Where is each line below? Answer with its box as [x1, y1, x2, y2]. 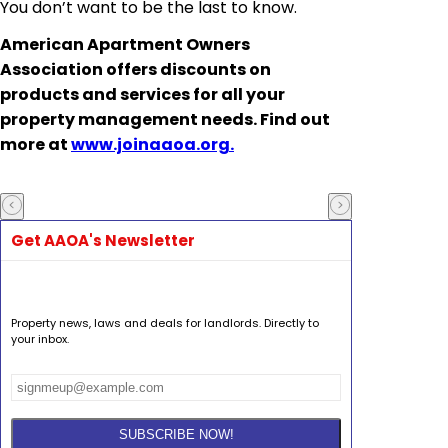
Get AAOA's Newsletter [11, 230, 195, 252]
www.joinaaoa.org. [71, 133, 234, 157]
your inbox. [11, 330, 69, 347]
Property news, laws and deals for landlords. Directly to [11, 314, 319, 331]
